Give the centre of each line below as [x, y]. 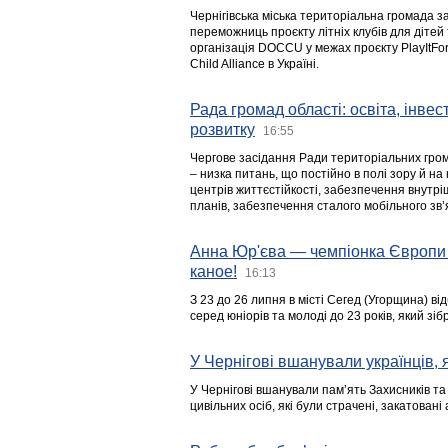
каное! [213, 271]
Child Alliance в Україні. [254, 64]
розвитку [222, 129]
